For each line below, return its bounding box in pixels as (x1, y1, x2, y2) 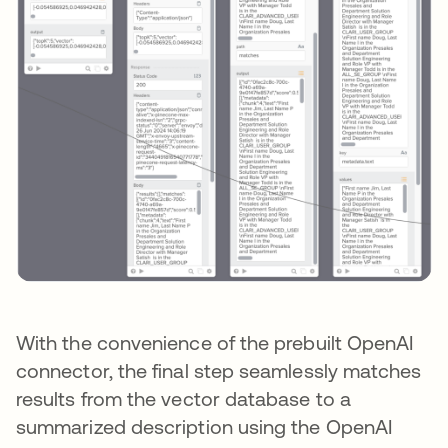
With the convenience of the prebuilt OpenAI (16, 331, 414, 355)
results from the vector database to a (16, 387, 351, 411)
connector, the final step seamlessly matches (16, 359, 422, 383)
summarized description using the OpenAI (16, 415, 393, 439)
